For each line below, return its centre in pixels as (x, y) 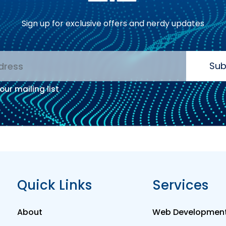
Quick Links (55, 185)
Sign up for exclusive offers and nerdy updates (113, 24)
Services (181, 185)
